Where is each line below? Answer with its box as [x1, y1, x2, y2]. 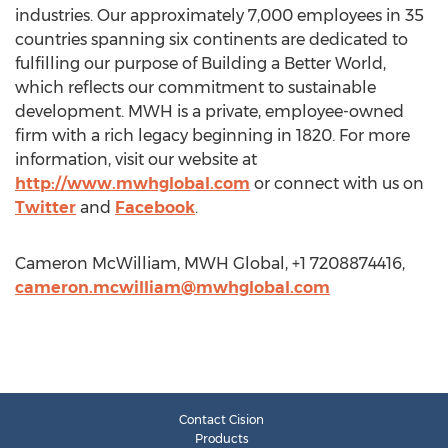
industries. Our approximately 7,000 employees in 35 [15, 6, 424, 25]
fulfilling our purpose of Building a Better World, [15, 54, 386, 73]
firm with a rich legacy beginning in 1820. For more [15, 126, 410, 145]
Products [194, 431, 249, 446]
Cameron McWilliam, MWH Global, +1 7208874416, [15, 254, 405, 273]
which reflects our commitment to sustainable [15, 78, 376, 97]
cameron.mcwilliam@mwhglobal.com [15, 278, 330, 297]
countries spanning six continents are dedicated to [15, 30, 408, 49]
